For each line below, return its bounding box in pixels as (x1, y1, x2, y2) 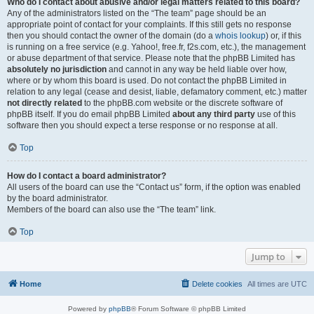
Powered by (68, 305, 109, 313)
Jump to (252, 250, 285, 263)
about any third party (172, 109, 255, 119)
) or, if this (266, 31, 301, 41)
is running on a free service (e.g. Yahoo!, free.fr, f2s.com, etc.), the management (7, 42, 306, 52)
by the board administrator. (7, 193, 108, 203)
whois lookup (215, 31, 266, 41)
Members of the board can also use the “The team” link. (7, 205, 216, 214)
